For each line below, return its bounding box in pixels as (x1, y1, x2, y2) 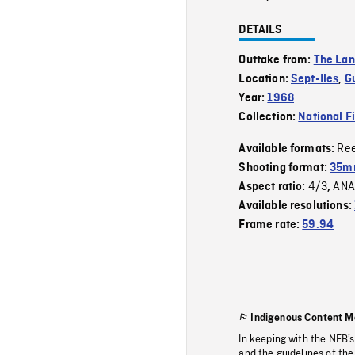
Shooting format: (239, 161, 330, 174)
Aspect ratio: (239, 180, 308, 193)
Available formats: (239, 142, 338, 155)
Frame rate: (239, 218, 303, 231)
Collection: (239, 110, 299, 124)
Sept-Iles (291, 72, 339, 86)
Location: (239, 72, 292, 86)
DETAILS (239, 23, 283, 36)
